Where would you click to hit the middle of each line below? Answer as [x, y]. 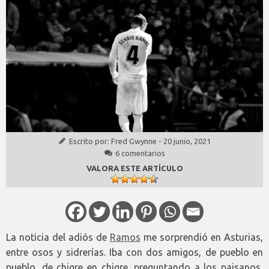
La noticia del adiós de [58, 237]
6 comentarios [140, 153]
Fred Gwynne [134, 141]
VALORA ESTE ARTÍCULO [134, 168]
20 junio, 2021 [187, 141]
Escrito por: [90, 141]
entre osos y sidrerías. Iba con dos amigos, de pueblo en [134, 252]
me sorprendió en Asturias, [202, 237]
